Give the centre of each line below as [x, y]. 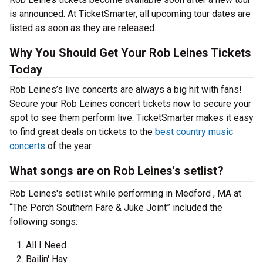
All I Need [46, 245]
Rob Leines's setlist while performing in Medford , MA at [125, 193]
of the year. [69, 146]
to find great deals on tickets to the [82, 132]
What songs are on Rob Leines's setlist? [117, 171]
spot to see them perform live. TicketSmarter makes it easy [131, 118]
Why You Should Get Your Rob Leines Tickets [130, 53]
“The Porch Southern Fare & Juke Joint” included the [116, 208]
